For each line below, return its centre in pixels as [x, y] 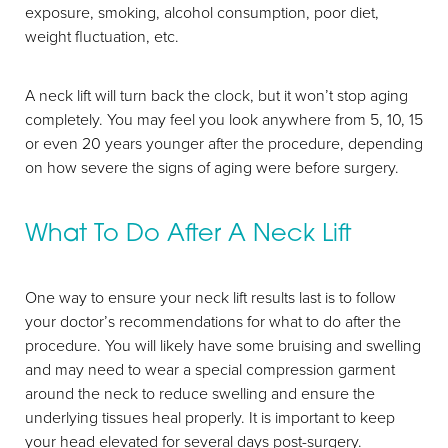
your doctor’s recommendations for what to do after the [213, 321]
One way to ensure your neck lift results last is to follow [210, 297]
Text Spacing [251, 198]
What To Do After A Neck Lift [188, 232]
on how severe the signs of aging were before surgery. [212, 167]
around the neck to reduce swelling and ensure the [200, 393]
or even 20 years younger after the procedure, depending [224, 143]
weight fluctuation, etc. [104, 36]
